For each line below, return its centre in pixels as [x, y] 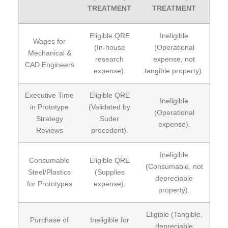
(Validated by [109, 107]
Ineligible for [109, 220]
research [109, 59]
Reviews [49, 130]
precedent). [109, 130]
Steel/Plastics [49, 172]
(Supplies [109, 172]
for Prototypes [49, 183]
